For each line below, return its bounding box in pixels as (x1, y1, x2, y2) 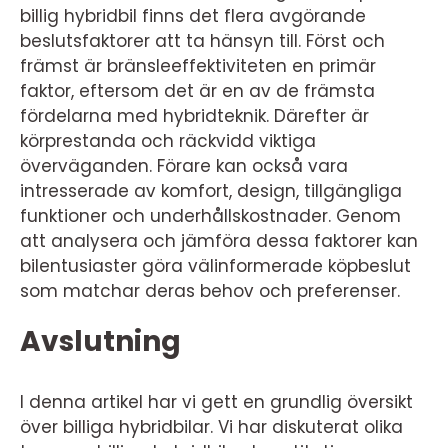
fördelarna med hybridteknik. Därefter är (20, 104, 369, 129)
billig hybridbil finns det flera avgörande (20, 4, 366, 29)
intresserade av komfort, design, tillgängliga (20, 179, 402, 204)
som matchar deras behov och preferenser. (20, 279, 400, 304)
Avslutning (20, 322, 181, 362)
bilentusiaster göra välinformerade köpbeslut (20, 254, 411, 279)
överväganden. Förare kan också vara (20, 154, 348, 179)
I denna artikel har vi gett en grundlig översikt (20, 390, 413, 415)
